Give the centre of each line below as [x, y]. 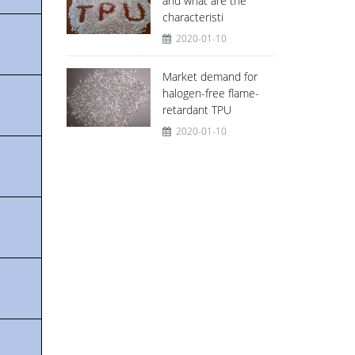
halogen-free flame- [210, 93]
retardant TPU [197, 110]
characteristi [193, 17]
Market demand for [210, 76]
